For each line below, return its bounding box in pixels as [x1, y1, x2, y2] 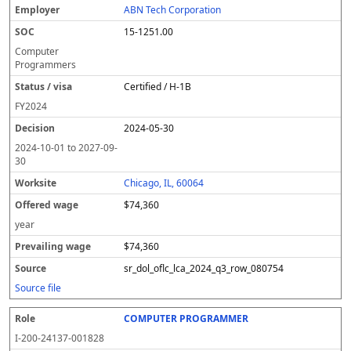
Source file [15, 281, 61, 295]
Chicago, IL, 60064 [124, 176, 204, 190]
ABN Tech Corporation [124, 3, 222, 16]
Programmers [15, 58, 76, 71]
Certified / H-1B [124, 80, 192, 93]
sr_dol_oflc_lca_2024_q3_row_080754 [124, 262, 284, 275]
